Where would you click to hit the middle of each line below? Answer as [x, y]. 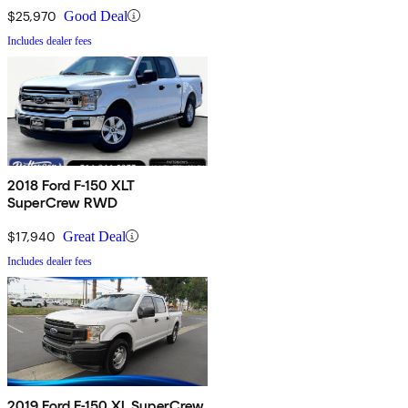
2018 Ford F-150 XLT [72, 185]
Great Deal [94, 236]
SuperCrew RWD [63, 202]
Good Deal [96, 15]
